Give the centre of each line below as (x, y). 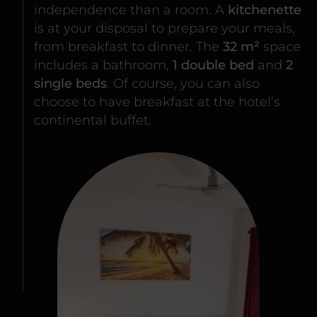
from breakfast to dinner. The (128, 47)
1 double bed (213, 65)
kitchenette (265, 10)
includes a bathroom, (103, 65)
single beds (70, 83)
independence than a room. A (131, 10)
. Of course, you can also (183, 83)
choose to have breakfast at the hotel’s (157, 102)
